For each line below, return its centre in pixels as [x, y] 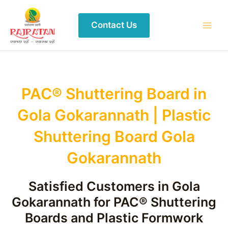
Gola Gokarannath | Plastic [114, 115]
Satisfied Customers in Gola [114, 186]
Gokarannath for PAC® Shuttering [114, 202]
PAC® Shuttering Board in [114, 94]
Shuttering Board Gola [114, 136]
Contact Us [114, 25]
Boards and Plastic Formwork [114, 218]
